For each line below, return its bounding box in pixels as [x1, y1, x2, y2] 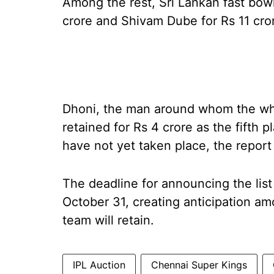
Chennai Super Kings [151, 259, 247, 271]
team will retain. [62, 213, 154, 228]
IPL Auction [73, 259, 125, 271]
